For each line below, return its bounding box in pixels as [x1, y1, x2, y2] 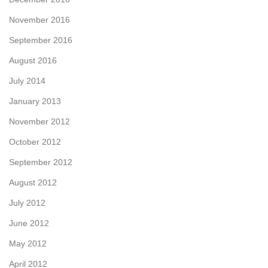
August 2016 [9, 55, 57, 65]
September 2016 [9, 35, 72, 45]
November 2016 [9, 14, 70, 25]
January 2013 [9, 96, 61, 106]
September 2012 [9, 157, 72, 167]
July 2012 [9, 197, 45, 208]
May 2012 [9, 238, 47, 248]
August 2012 [9, 177, 57, 187]
